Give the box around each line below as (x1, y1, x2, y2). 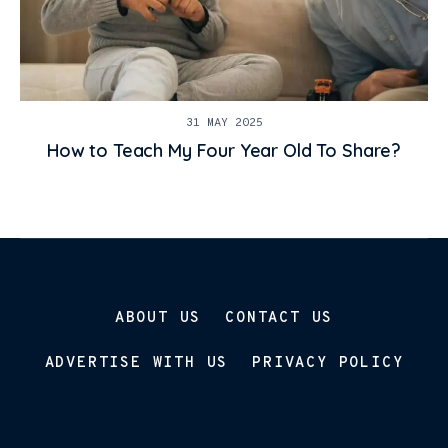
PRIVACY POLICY (252, 353, 404, 373)
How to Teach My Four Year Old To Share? (46, 139, 402, 163)
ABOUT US (114, 308, 202, 328)
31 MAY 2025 (185, 115, 263, 131)
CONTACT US (225, 308, 334, 328)
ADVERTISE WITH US (44, 353, 229, 373)
